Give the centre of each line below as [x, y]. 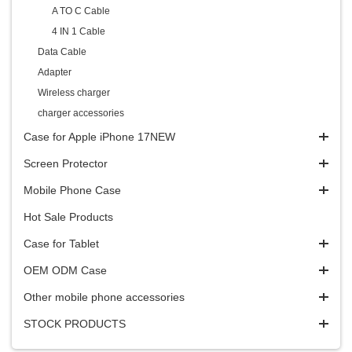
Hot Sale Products [68, 217]
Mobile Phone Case [72, 190]
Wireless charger [74, 93]
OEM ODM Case [65, 270]
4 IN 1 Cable [79, 31]
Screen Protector [66, 163]
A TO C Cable [81, 11]
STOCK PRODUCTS [75, 324]
